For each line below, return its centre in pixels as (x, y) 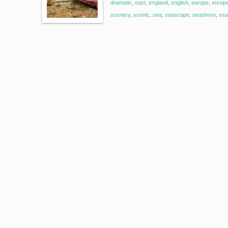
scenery (120, 15)
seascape (177, 15)
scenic (141, 15)
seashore (204, 15)
